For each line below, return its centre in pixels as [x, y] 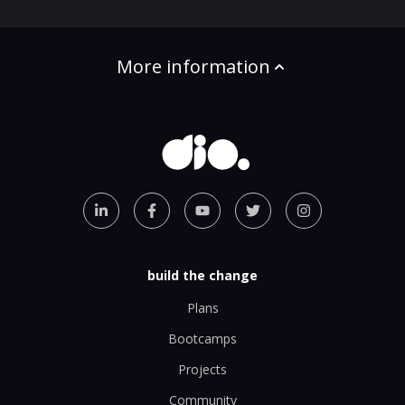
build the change [202, 275]
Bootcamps [202, 338]
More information [193, 67]
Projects [202, 369]
